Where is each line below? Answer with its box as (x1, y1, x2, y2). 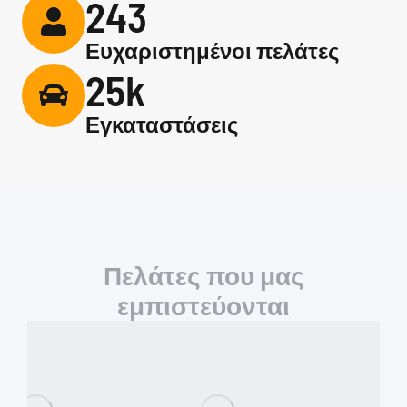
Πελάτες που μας (103, 260, 304, 291)
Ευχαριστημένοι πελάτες (85, 37, 340, 64)
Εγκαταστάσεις (85, 111, 239, 137)
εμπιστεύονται (117, 290, 290, 321)
